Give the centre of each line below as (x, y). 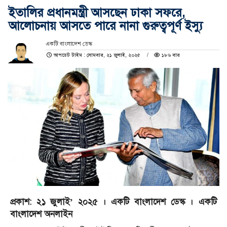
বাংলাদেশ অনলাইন (41, 214)
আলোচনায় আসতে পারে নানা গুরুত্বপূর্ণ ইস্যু (106, 26)
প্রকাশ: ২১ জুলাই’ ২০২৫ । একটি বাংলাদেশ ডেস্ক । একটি (113, 202)
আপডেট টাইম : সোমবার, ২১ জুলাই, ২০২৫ (97, 55)
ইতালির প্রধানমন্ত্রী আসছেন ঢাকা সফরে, (97, 13)
